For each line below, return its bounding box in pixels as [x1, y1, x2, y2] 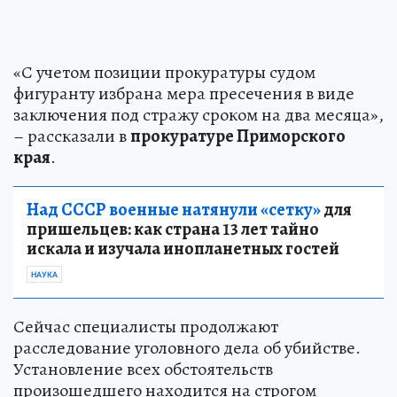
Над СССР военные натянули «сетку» [27, 198, 321, 222]
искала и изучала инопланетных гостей [27, 237, 339, 261]
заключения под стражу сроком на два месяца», [13, 103, 384, 128]
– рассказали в [13, 124, 130, 149]
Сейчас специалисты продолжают [13, 315, 278, 339]
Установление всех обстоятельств [13, 357, 273, 382]
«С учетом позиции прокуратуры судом [13, 60, 315, 85]
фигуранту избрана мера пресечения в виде [13, 82, 354, 106]
